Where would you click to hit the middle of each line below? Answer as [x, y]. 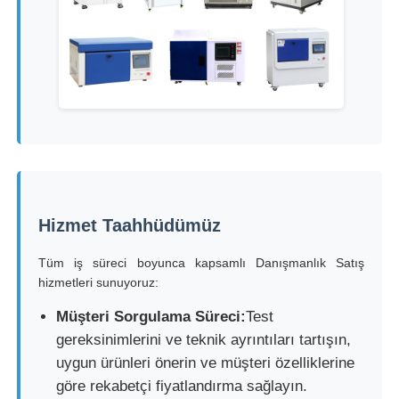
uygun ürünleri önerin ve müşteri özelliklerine [206, 362]
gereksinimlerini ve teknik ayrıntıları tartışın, [204, 339]
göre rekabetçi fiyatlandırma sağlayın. [182, 386]
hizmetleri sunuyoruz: [99, 282]
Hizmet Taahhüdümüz [130, 225]
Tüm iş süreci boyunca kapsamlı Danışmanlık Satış [201, 262]
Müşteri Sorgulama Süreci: [151, 316]
